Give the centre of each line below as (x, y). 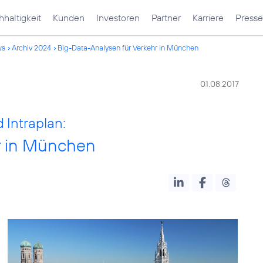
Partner (166, 18)
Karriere (208, 18)
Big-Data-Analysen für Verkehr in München (128, 48)
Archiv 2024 (31, 48)
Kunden (69, 18)
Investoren (118, 18)
